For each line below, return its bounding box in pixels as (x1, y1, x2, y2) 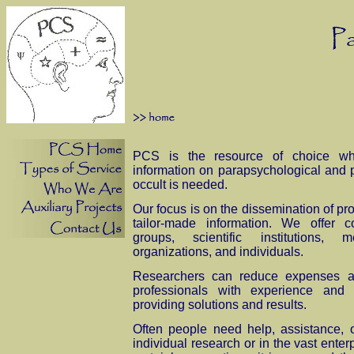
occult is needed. (133, 178, 228, 191)
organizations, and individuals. (133, 245, 303, 258)
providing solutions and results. (133, 298, 307, 311)
